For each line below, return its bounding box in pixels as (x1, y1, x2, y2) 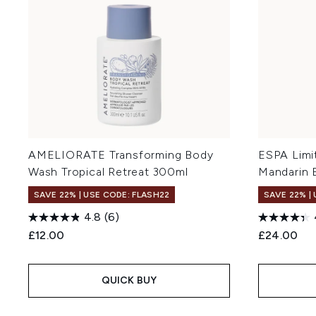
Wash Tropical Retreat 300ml (28, 165, 188, 178)
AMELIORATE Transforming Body (28, 148, 214, 162)
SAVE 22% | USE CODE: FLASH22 (34, 190, 170, 200)
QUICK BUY (101, 274, 157, 286)
